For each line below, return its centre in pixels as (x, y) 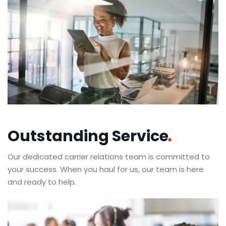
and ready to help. (42, 182)
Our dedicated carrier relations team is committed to (109, 156)
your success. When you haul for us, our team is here (106, 169)
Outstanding (60, 136)
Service (140, 136)
